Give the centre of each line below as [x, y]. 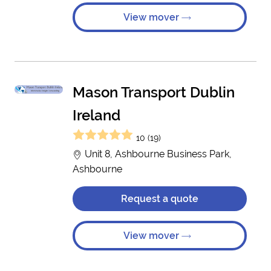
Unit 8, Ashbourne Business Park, [157, 154]
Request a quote [160, 199]
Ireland [96, 115]
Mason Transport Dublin [154, 92]
